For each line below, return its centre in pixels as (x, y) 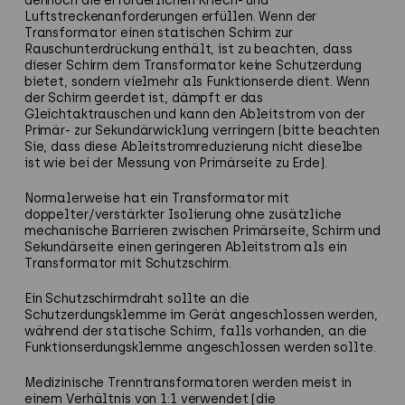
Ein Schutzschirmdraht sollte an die (137, 298)
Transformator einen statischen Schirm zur (158, 33)
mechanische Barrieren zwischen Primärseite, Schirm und (202, 231)
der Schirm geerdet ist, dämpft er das (144, 98)
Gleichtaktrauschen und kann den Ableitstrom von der (194, 114)
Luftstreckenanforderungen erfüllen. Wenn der (170, 16)
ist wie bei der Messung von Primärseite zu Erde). (175, 163)
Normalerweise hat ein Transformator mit (156, 198)
